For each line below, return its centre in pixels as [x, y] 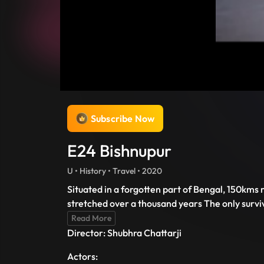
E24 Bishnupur [119, 151]
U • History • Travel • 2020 [115, 171]
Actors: [82, 256]
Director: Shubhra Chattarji [124, 233]
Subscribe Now [123, 118]
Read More [91, 218]
